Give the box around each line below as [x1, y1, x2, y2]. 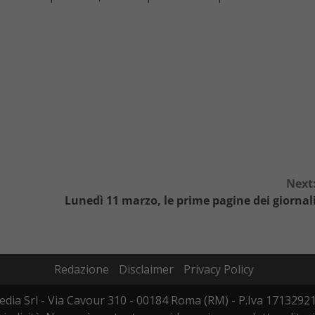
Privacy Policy [184, 262, 254, 278]
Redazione [54, 262, 109, 278]
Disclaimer [119, 262, 174, 278]
